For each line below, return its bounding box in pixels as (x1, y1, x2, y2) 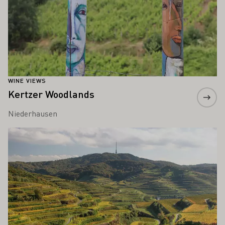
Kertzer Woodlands (8, 87, 94, 101)
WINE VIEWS (8, 77, 46, 85)
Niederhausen (8, 108, 57, 119)
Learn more (8, 128, 48, 139)
